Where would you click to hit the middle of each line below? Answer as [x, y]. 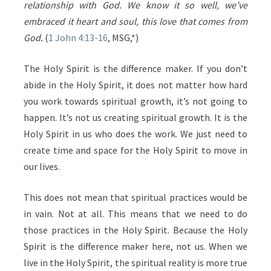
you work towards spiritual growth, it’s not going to [135, 101]
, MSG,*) [123, 38]
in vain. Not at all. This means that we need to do [135, 214]
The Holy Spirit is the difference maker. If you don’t [135, 68]
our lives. [42, 166]
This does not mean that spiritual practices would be [135, 197]
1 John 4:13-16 [78, 38]
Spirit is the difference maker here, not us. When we [135, 246]
